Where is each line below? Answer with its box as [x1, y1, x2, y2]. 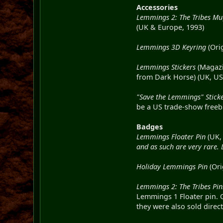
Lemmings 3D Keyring [136, 42, 207, 52]
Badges [136, 121, 163, 131]
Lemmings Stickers [136, 62, 196, 72]
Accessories [136, 2, 178, 12]
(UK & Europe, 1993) [136, 22, 205, 32]
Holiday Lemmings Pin [136, 161, 208, 171]
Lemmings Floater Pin [136, 131, 206, 141]
